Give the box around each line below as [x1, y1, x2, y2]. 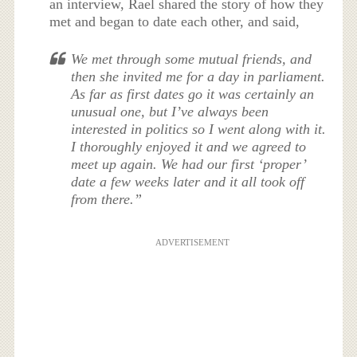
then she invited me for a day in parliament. [71, 68, 326, 84]
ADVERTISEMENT [155, 237, 229, 247]
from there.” [71, 190, 143, 207]
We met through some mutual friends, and [71, 50, 312, 67]
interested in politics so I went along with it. [71, 120, 327, 137]
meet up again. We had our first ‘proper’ [71, 155, 306, 172]
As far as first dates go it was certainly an [71, 85, 315, 102]
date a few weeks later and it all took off [71, 173, 305, 190]
